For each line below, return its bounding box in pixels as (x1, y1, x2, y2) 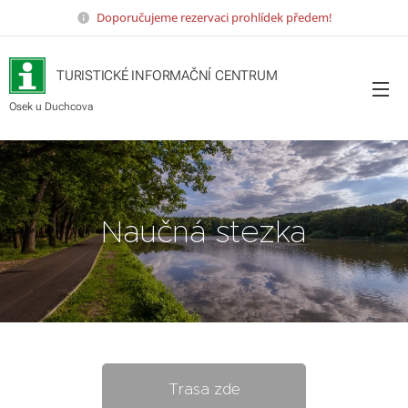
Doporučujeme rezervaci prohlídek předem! (96, 8, 332, 25)
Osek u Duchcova (9, 99, 93, 113)
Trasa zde (168, 379, 240, 399)
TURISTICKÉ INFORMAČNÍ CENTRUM (56, 66, 278, 84)
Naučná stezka (101, 211, 307, 250)
